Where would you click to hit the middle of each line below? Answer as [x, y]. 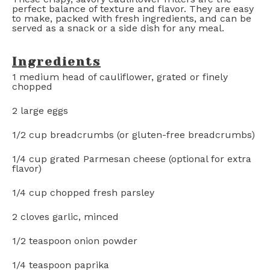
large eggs [43, 111]
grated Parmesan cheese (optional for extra [149, 159]
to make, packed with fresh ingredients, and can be [132, 18]
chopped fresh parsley [101, 193]
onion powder [104, 241]
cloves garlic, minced [68, 217]
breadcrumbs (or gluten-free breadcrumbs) [151, 135]
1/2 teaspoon [42, 241]
